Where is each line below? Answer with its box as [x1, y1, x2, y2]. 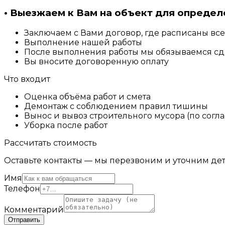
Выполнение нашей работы [24, 38, 142, 48]
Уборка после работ [24, 121, 107, 131]
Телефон [4, 184, 40, 194]
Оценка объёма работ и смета [24, 92, 151, 102]
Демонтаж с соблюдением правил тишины [24, 101, 208, 111]
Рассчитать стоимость [4, 138, 97, 148]
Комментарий [4, 205, 64, 215]
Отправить [8, 216, 40, 224]
